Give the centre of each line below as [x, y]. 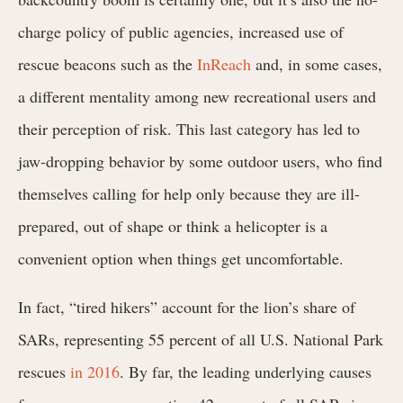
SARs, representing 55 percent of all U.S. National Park [201, 339]
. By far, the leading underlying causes [246, 371]
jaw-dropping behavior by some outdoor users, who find [200, 161]
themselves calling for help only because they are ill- [189, 193]
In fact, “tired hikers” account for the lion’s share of [187, 306]
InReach [224, 63]
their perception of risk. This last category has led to [189, 128]
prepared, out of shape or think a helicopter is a [173, 225]
